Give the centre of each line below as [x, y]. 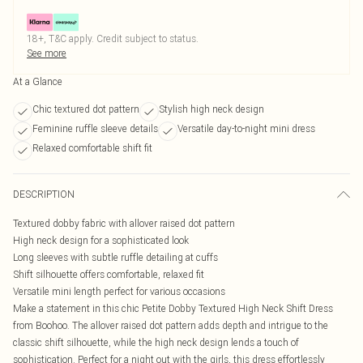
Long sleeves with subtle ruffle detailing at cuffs [115, 257]
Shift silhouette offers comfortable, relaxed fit [109, 274]
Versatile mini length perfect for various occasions [119, 291]
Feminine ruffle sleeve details [95, 128]
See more [47, 53]
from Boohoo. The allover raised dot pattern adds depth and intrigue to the [171, 325]
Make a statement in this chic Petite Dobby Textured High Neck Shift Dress [173, 308]
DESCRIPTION [44, 194]
